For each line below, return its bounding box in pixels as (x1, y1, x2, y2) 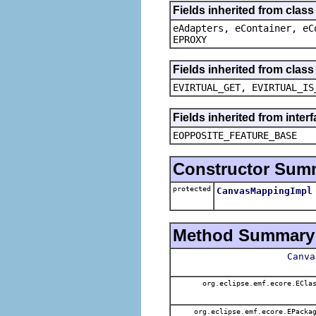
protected (173, 184, 211, 193)
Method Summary (173, 225, 315, 245)
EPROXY (173, 33, 207, 45)
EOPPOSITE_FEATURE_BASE (173, 129, 297, 141)
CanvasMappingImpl (217, 185, 312, 196)
